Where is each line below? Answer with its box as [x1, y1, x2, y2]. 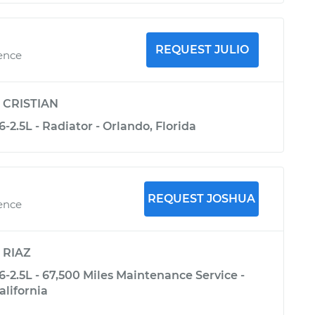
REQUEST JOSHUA [147, 192, 255, 205]
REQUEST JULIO [155, 43, 250, 56]
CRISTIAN [3, 97, 58, 110]
